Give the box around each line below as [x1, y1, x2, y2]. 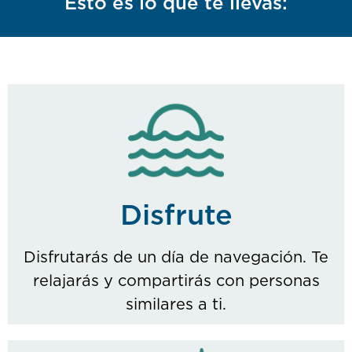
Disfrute [119, 201, 233, 230]
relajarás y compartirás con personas [32, 273, 320, 289]
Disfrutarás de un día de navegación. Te [24, 249, 328, 266]
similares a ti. [126, 296, 226, 313]
